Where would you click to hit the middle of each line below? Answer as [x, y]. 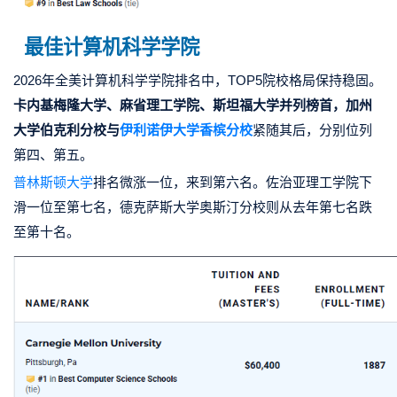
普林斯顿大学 [53, 183]
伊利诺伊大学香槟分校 [186, 130]
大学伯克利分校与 [66, 130]
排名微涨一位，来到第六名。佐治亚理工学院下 [233, 183]
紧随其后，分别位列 [312, 130]
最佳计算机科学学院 [112, 48]
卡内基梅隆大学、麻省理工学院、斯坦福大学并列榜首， [179, 105]
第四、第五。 [53, 155]
